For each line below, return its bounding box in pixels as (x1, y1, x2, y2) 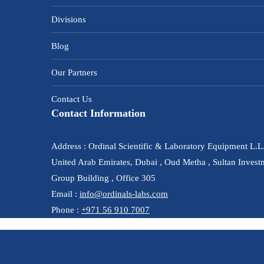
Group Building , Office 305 (51, 173, 156, 183)
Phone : (51, 205, 81, 214)
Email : (51, 189, 80, 199)
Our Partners (51, 68, 97, 77)
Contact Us (51, 94, 92, 104)
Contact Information (51, 107, 146, 119)
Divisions (51, 15, 86, 24)
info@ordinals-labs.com (80, 189, 168, 199)
